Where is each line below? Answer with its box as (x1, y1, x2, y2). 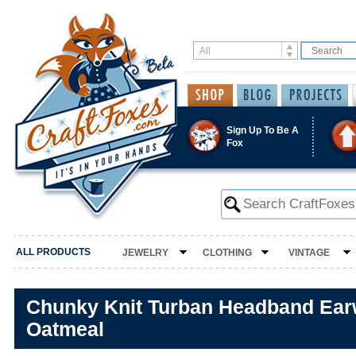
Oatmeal (26, 319, 104, 340)
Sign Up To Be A (226, 124, 299, 136)
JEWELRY (122, 247, 168, 258)
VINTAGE (288, 247, 330, 258)
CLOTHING (202, 247, 252, 258)
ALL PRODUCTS (16, 246, 91, 257)
